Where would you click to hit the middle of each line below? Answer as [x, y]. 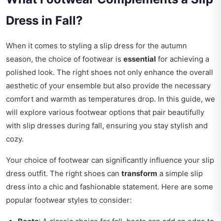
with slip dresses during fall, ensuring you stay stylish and [107, 126]
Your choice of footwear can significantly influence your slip [110, 160]
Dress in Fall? [44, 21]
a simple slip [180, 174]
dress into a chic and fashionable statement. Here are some [110, 187]
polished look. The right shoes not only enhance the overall [110, 73]
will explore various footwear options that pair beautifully [105, 112]
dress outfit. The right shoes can [64, 174]
